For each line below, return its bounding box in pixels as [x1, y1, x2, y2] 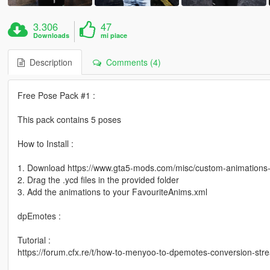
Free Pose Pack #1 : [17, 89, 95, 101]
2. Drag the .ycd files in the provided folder [17, 173, 179, 186]
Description [24, 55, 72, 68]
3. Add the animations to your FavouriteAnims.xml [17, 185, 207, 198]
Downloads [33, 30, 70, 40]
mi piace [101, 30, 128, 40]
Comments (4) [101, 55, 161, 68]
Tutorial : [17, 233, 51, 246]
